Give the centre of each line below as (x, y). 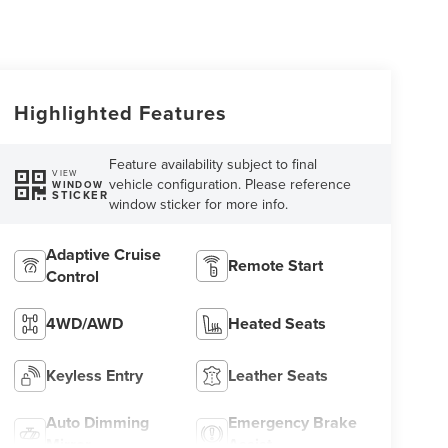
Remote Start (276, 266)
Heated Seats (277, 324)
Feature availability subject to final (213, 164)
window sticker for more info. (199, 204)
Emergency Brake (293, 423)
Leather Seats (278, 376)
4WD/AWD (84, 324)
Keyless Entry (94, 376)
